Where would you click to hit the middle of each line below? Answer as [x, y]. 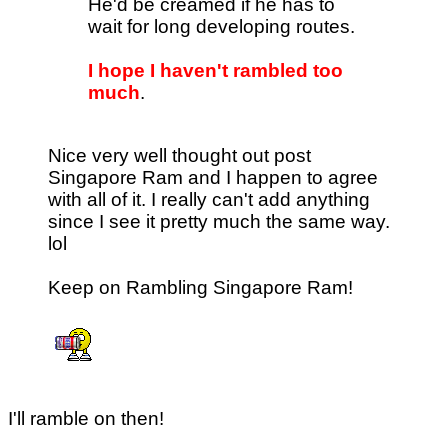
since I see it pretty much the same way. [219, 221]
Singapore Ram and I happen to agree [213, 177]
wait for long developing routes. [221, 26]
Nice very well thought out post [179, 155]
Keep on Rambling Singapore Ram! [200, 287]
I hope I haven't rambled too [215, 70]
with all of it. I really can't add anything [209, 199]
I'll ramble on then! [86, 418]
